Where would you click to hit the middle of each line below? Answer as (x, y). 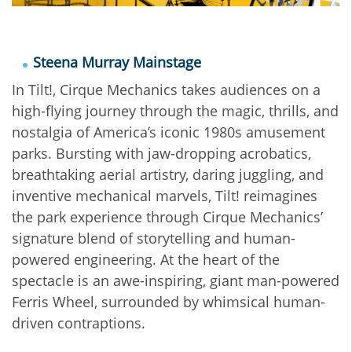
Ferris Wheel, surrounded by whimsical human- (169, 302)
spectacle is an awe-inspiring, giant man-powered (176, 281)
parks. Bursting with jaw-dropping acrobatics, (161, 154)
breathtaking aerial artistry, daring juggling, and (168, 175)
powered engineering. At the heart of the (146, 260)
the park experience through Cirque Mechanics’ (167, 217)
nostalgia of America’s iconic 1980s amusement (169, 132)
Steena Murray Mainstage (117, 62)
